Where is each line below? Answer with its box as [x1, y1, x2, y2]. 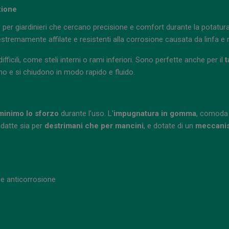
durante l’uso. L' [59, 109, 113, 119]
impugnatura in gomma [113, 109, 196, 119]
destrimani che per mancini [44, 121, 144, 131]
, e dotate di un [144, 121, 195, 131]
